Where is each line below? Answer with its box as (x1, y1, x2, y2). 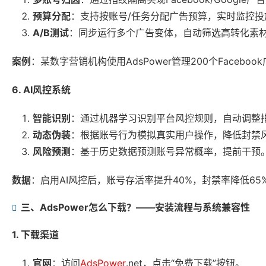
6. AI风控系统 (12, 84, 71, 96)
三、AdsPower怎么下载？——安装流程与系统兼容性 (21, 201, 250, 214)
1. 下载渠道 (12, 229, 59, 241)
